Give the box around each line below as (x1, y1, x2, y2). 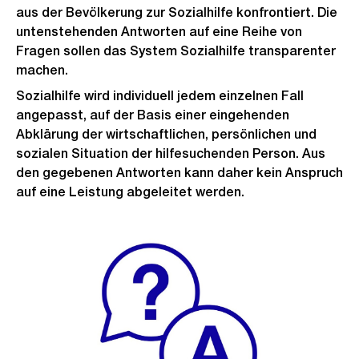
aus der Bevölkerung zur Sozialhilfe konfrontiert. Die (16, 5, 337, 20)
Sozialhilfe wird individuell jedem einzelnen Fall (16, 88, 304, 103)
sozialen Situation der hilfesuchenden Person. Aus (16, 146, 325, 161)
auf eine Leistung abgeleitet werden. (16, 184, 244, 200)
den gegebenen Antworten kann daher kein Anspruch (16, 165, 343, 180)
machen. (16, 63, 68, 78)
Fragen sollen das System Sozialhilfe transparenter (16, 43, 336, 58)
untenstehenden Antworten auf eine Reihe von (16, 24, 302, 39)
